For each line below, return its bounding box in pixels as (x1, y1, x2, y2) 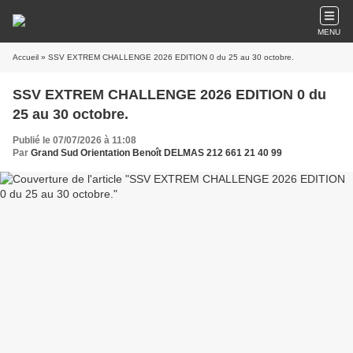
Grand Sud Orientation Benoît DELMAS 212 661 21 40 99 (31, 147, 282, 158)
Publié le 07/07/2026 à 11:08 (13, 135, 136, 146)
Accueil (13, 53, 39, 61)
